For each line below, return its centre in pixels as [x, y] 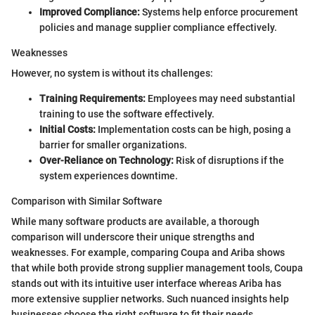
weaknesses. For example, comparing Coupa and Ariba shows [148, 252]
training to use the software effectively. [127, 114]
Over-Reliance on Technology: [107, 160]
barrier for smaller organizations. [113, 144]
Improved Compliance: [90, 12]
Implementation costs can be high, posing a [193, 129]
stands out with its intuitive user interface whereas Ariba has [146, 283]
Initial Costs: [67, 129]
